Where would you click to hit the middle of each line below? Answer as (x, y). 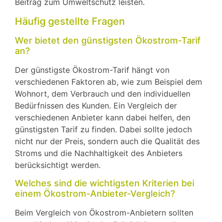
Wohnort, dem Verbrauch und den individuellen (103, 93)
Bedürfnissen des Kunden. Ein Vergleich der (96, 105)
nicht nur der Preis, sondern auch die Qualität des (107, 141)
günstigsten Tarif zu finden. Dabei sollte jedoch (103, 129)
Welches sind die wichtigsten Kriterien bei (105, 183)
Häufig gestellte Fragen (70, 21)
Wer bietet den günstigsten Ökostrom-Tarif (108, 40)
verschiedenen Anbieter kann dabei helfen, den (103, 117)
